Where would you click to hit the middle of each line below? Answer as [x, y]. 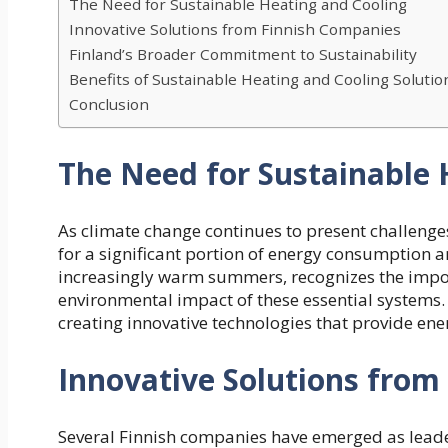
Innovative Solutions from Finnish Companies [235, 29]
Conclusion [109, 104]
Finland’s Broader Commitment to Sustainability [243, 54]
